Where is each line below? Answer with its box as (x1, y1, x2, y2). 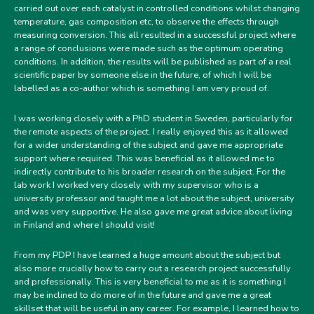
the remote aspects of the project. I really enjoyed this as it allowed (14, 125, 288, 138)
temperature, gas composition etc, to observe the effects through (14, 15, 279, 28)
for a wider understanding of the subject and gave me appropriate (14, 139, 283, 151)
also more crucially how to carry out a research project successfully (14, 262, 291, 275)
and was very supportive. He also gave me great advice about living (14, 205, 292, 218)
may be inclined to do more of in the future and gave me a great (14, 289, 271, 301)
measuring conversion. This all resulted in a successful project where (14, 29, 296, 41)
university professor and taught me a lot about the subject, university (14, 192, 294, 205)
